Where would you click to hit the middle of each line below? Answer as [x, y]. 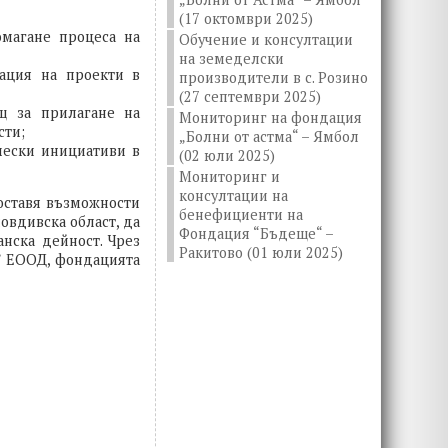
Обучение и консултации [266, 39]
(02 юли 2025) [227, 155]
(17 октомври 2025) [246, 18]
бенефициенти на [241, 214]
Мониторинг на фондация [271, 117]
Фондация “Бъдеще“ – [256, 233]
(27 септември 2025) [250, 96]
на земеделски [232, 58]
